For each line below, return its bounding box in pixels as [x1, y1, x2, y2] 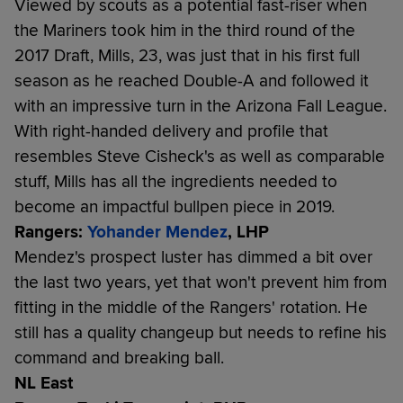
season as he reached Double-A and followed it [14, 69, 369, 92]
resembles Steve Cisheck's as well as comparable [14, 145, 385, 167]
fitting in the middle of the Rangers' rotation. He [14, 296, 368, 318]
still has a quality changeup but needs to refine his [14, 321, 387, 344]
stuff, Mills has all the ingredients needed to [14, 170, 337, 193]
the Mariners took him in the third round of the [14, 19, 355, 41]
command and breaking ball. [14, 346, 224, 369]
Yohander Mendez [87, 220, 228, 243]
